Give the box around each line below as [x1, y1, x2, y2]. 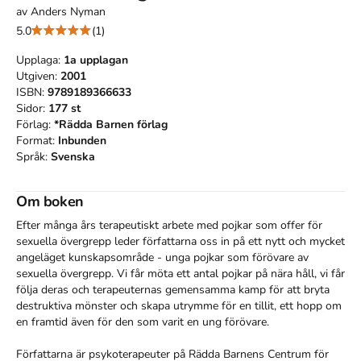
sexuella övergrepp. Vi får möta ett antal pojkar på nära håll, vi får [16, 265, 345, 281]
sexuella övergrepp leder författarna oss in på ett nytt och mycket [16, 233, 345, 249]
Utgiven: [16, 68, 60, 84]
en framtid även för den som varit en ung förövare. [16, 313, 269, 330]
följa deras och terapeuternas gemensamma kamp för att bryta [16, 281, 330, 297]
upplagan [77, 52, 128, 68]
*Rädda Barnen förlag [54, 116, 168, 132]
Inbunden [58, 132, 106, 148]
